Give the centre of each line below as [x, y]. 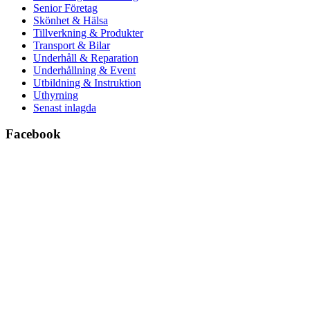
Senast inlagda [65, 107]
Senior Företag [65, 8]
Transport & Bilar [72, 45]
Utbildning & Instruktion [87, 82]
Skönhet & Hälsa [71, 20]
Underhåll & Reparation [86, 57]
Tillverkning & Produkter [88, 33]
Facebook [33, 134]
